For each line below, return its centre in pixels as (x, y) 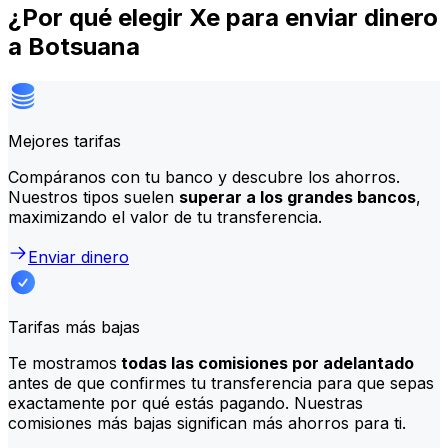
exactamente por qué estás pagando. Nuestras (185, 402)
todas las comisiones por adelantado (265, 362)
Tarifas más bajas (74, 326)
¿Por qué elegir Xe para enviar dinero (223, 18)
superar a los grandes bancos (297, 196)
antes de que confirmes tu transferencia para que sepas (221, 382)
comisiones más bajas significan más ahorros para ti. (207, 422)
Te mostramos (62, 362)
